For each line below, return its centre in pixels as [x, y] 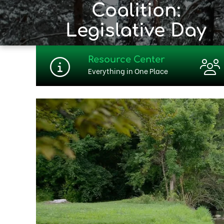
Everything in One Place [128, 70]
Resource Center [127, 59]
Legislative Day [136, 30]
